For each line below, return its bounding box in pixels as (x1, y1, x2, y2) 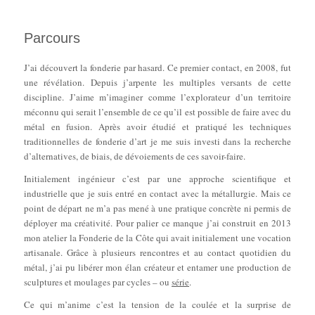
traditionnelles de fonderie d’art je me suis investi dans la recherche (24, 135, 291, 148)
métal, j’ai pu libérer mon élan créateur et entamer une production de (24, 261, 291, 274)
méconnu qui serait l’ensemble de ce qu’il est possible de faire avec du (24, 105, 291, 119)
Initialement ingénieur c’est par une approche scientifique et (24, 172, 291, 186)
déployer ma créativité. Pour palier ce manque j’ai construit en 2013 (24, 217, 291, 230)
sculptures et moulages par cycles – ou (24, 276, 172, 289)
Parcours (24, 30, 80, 46)
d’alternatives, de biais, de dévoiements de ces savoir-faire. (24, 150, 245, 163)
